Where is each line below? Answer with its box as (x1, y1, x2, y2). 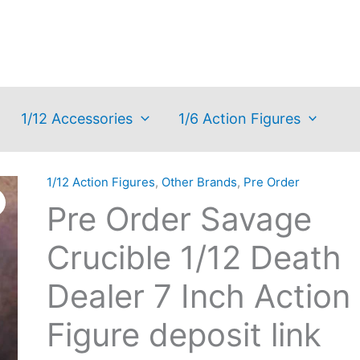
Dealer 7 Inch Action (46, 276, 350, 316)
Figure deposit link (46, 315, 321, 354)
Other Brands (161, 174, 237, 190)
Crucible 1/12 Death (46, 238, 342, 277)
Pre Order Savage (46, 199, 312, 239)
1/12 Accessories (20, 109, 133, 127)
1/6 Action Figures (178, 109, 301, 127)
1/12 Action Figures (46, 174, 155, 190)
